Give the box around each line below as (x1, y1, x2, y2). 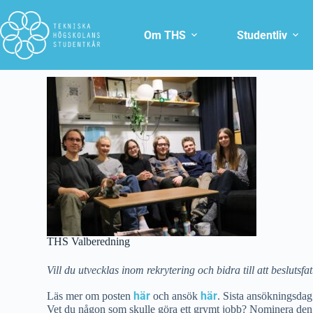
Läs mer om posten (47, 290, 134, 302)
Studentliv (237, 28, 288, 42)
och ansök (150, 290, 201, 302)
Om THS (144, 28, 187, 42)
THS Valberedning (47, 235, 131, 247)
